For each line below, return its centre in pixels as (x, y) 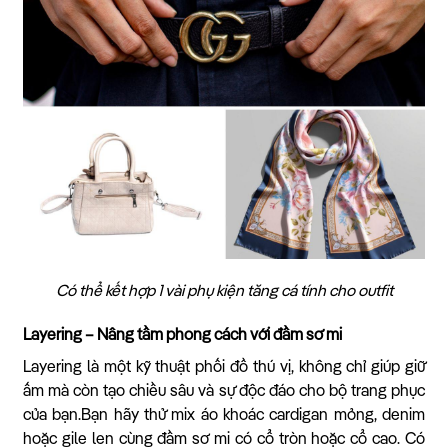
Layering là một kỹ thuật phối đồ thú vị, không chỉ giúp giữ (224, 368)
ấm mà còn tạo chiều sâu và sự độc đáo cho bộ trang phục (224, 392)
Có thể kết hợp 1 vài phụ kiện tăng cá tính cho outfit (224, 291)
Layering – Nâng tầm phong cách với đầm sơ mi (182, 336)
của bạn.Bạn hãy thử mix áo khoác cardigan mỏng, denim (224, 416)
